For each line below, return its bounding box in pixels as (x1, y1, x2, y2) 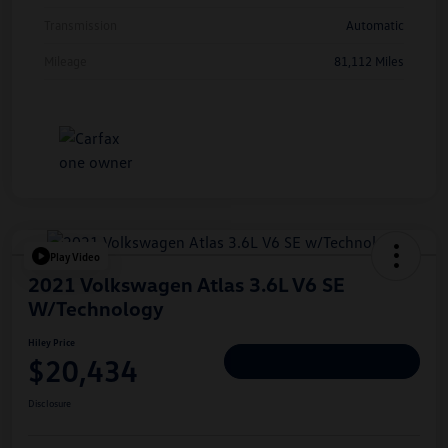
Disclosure (28, 397, 71, 410)
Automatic (346, 17, 404, 34)
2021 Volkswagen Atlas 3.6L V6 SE (28, 272, 345, 297)
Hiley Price (28, 336, 75, 349)
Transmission (44, 17, 117, 34)
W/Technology (28, 296, 164, 321)
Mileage (44, 53, 87, 70)
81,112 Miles (334, 53, 404, 70)
